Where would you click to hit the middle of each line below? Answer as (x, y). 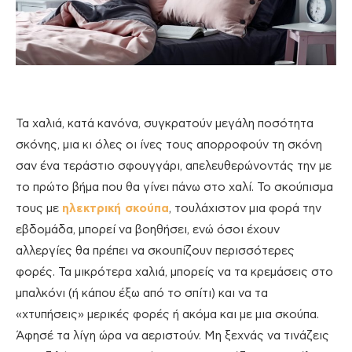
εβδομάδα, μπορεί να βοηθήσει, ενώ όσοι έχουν (148, 229)
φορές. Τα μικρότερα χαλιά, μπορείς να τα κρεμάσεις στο (174, 272)
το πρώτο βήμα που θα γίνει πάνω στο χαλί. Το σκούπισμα (174, 187)
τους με (39, 208)
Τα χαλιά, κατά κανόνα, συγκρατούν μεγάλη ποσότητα (165, 123)
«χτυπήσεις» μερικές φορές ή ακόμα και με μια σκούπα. (167, 314)
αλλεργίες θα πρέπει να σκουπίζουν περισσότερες (155, 251)
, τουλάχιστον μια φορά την (245, 208)
